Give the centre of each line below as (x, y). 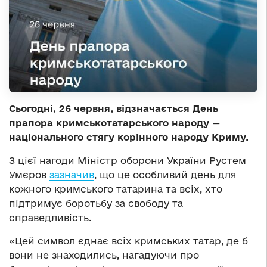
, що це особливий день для (165, 175)
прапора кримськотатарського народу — (114, 123)
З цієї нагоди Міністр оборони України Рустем (128, 161)
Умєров (29, 175)
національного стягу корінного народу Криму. (129, 137)
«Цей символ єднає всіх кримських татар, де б (128, 241)
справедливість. (50, 218)
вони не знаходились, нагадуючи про (104, 255)
